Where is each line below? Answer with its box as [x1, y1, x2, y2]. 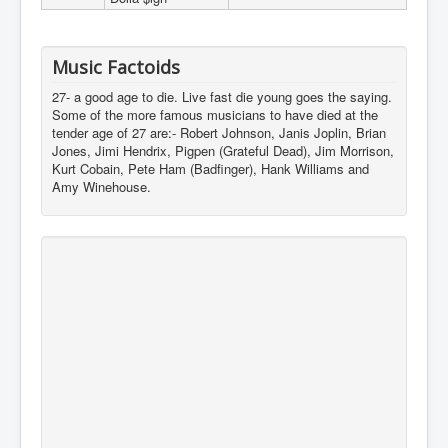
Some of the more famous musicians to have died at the [52, 105, 378, 125]
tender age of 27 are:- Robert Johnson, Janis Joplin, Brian [52, 123, 386, 143]
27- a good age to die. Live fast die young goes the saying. [52, 87, 392, 107]
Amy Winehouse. [52, 177, 151, 197]
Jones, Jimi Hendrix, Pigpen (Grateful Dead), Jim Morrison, [52, 141, 394, 161]
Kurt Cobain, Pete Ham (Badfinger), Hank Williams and [52, 159, 369, 179]
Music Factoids [52, 55, 180, 80]
